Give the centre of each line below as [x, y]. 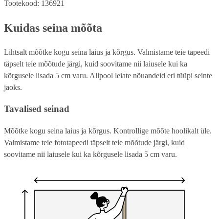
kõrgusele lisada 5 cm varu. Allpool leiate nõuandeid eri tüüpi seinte [108, 75]
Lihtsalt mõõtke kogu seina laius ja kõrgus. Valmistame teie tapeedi [107, 52]
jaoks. [13, 87]
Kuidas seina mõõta [53, 28]
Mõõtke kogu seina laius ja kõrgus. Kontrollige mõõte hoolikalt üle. [108, 131]
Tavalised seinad [37, 109]
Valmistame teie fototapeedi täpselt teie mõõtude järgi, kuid [94, 143]
